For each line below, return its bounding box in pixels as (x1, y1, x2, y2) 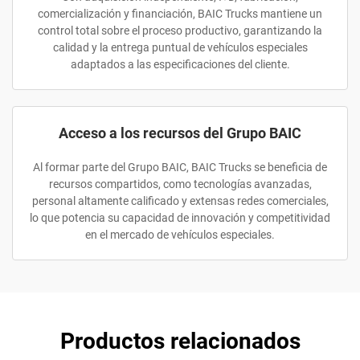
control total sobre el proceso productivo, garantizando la (38, 24, 322, 37)
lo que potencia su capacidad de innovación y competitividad (30, 211, 330, 224)
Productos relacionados (59, 328, 301, 354)
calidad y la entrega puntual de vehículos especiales (52, 41, 308, 54)
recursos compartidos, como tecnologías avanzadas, (48, 178, 312, 190)
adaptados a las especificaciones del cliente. (70, 58, 290, 71)
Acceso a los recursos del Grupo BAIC (59, 125, 301, 141)
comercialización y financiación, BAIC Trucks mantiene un (38, 7, 322, 20)
